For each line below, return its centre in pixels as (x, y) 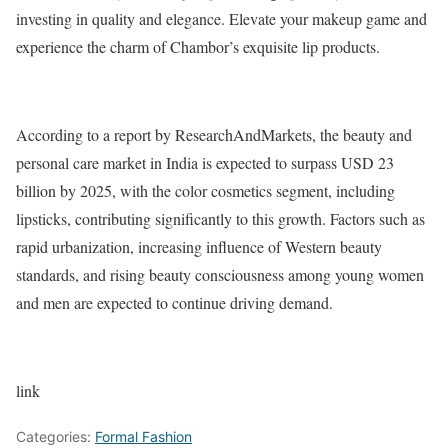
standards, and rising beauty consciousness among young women (220, 275)
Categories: (55, 437)
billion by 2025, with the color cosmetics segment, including (205, 191)
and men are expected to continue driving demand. (174, 303)
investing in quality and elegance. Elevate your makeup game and (221, 19)
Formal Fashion (143, 437)
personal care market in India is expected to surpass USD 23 (205, 163)
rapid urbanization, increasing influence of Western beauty (199, 247)
